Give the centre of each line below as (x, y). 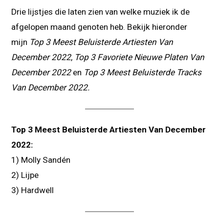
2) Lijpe (25, 175)
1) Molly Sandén (41, 160)
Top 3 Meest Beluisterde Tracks (143, 72)
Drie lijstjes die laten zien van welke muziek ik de (101, 11)
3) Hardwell (33, 190)
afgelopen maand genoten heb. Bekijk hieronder (99, 27)
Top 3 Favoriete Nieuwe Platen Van (139, 57)
